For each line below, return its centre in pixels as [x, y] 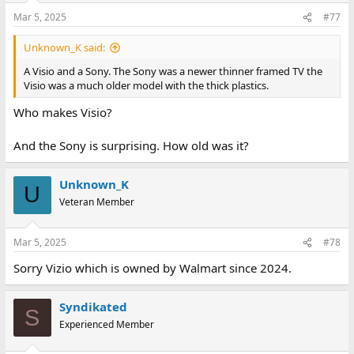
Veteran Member [96, 201]
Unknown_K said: [64, 48]
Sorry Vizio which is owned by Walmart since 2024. [152, 268]
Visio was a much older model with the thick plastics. [146, 86]
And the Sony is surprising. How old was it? [131, 145]
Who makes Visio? [62, 112]
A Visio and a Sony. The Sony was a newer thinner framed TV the [173, 72]
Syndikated [93, 307]
